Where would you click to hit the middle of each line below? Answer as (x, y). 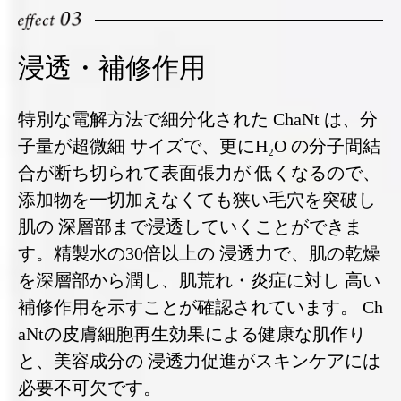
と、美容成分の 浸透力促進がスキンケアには (199, 360)
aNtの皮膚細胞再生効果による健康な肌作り (192, 333)
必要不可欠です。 (90, 387)
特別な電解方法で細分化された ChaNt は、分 (198, 119)
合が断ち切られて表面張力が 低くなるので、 (199, 172)
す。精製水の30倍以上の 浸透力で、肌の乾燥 (199, 253)
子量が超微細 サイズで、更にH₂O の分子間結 (199, 145)
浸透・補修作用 (112, 67)
